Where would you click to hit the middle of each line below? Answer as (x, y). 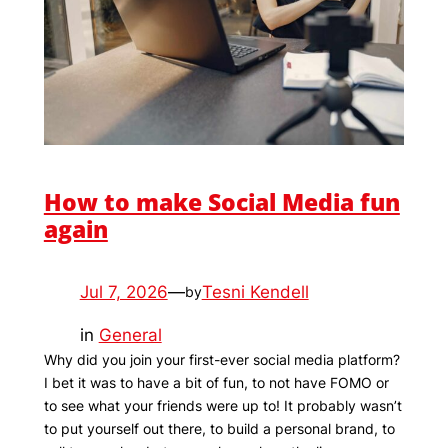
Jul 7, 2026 (123, 291)
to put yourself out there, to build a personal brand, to (219, 428)
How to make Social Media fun (221, 201)
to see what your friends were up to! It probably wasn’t (222, 405)
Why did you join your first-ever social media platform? (221, 359)
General (130, 334)
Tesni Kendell (255, 291)
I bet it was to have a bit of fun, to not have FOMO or (216, 382)
